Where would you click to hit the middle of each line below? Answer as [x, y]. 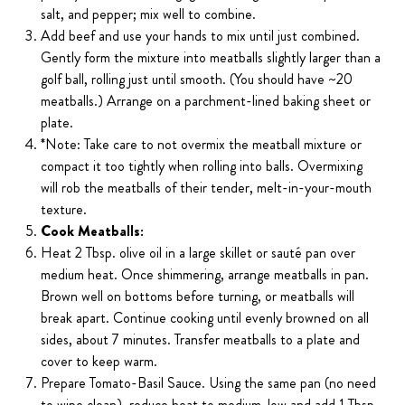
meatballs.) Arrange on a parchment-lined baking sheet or [206, 101]
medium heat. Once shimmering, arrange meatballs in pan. [205, 275]
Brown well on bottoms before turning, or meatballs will [198, 297]
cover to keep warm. [99, 362]
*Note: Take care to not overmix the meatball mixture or [202, 145]
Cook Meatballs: [93, 231]
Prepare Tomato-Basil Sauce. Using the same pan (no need [209, 383]
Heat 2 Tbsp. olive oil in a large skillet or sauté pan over [198, 253]
